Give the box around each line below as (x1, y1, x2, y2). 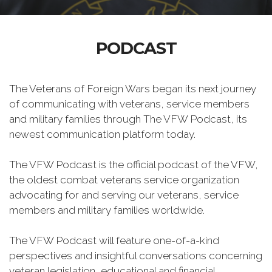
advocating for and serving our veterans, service (9, 189, 239, 201)
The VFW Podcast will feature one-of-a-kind (9, 234, 219, 246)
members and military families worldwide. (9, 204, 205, 216)
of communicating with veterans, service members (9, 98, 250, 110)
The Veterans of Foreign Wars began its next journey (9, 83, 256, 95)
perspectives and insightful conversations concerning (9, 250, 262, 262)
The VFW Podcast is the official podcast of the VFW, (9, 158, 258, 171)
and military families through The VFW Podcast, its (9, 113, 247, 125)
